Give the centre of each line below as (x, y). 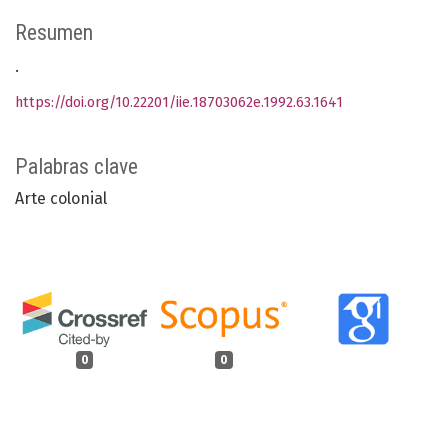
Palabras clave (76, 167)
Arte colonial (61, 199)
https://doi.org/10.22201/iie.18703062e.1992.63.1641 (179, 103)
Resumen (54, 33)
